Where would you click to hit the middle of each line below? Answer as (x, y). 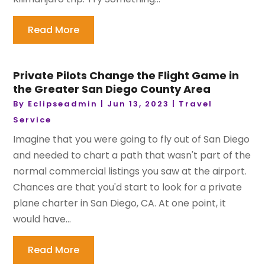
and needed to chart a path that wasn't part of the (132, 156)
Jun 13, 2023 (138, 104)
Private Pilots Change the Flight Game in (126, 76)
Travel (196, 104)
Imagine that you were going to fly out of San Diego (132, 140)
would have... (42, 219)
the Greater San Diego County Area (112, 89)
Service (33, 120)
